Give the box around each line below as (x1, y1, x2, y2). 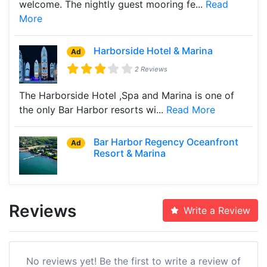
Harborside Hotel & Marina (94, 44, 213, 57)
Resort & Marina (94, 147, 166, 159)
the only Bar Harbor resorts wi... (19, 103, 166, 116)
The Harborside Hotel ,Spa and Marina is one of (19, 89, 234, 101)
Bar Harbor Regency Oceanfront (94, 135, 239, 148)
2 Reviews (135, 64, 168, 73)
